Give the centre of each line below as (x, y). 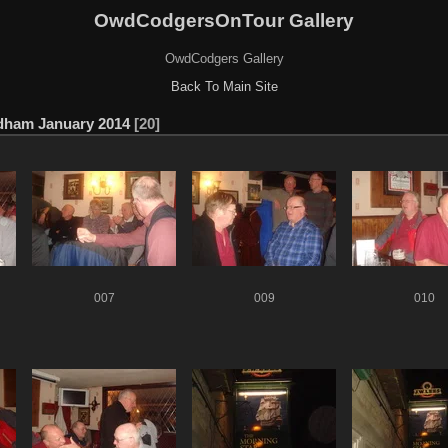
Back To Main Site (224, 86)
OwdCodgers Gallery (224, 58)
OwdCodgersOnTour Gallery (224, 20)
